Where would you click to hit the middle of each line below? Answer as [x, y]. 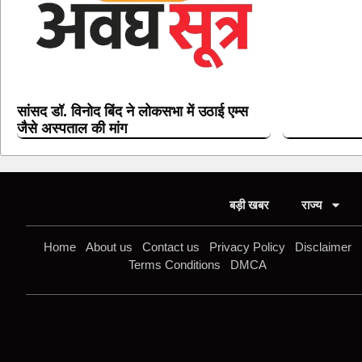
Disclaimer [324, 246]
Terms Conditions [175, 264]
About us [109, 246]
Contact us [171, 246]
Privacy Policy [248, 246]
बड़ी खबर [249, 204]
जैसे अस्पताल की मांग [72, 128]
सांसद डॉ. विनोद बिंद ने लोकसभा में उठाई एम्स [133, 111]
